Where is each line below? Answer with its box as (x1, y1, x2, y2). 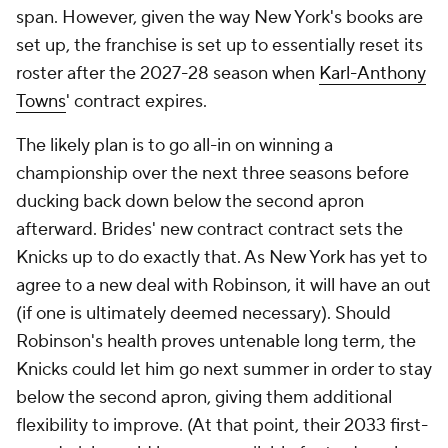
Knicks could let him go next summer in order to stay (16, 358, 432, 381)
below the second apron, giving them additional (16, 386, 392, 409)
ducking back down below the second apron (16, 190, 364, 213)
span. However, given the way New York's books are (16, 6, 423, 29)
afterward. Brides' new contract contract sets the (16, 218, 403, 241)
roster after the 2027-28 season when (16, 62, 319, 85)
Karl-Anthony (319, 62, 426, 85)
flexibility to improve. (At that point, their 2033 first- (16, 414, 428, 437)
